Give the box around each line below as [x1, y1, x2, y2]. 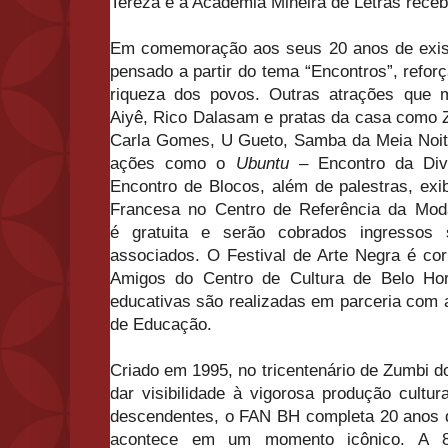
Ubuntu [235, 154, 289, 174]
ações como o [110, 154, 236, 174]
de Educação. [110, 315, 212, 335]
